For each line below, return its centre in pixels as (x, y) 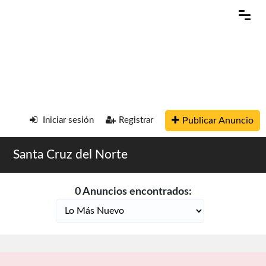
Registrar (136, 121)
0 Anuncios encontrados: (133, 192)
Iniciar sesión (67, 121)
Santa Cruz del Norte (70, 155)
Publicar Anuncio (218, 121)
